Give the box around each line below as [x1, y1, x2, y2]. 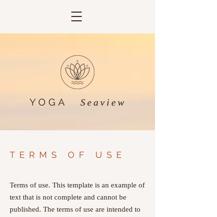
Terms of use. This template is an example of [10, 181, 145, 189]
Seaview [80, 97, 126, 108]
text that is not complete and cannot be [10, 193, 126, 201]
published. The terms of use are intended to [10, 205, 140, 213]
